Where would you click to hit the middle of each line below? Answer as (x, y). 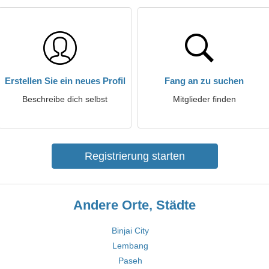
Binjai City (130, 231)
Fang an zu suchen (204, 81)
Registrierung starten (134, 156)
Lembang (130, 246)
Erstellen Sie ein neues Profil (65, 81)
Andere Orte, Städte (134, 205)
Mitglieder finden (204, 99)
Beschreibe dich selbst (65, 99)
